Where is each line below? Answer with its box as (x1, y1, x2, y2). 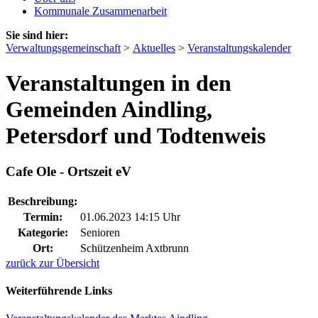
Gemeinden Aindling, (6, 96, 212, 122)
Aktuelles (133, 42, 175, 55)
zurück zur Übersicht (6, 256, 99, 269)
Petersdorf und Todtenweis (6, 122, 265, 148)
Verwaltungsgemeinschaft (6, 42, 121, 55)
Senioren (80, 226, 120, 238)
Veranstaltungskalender (187, 42, 291, 55)
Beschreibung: (8, 194, 77, 207)
